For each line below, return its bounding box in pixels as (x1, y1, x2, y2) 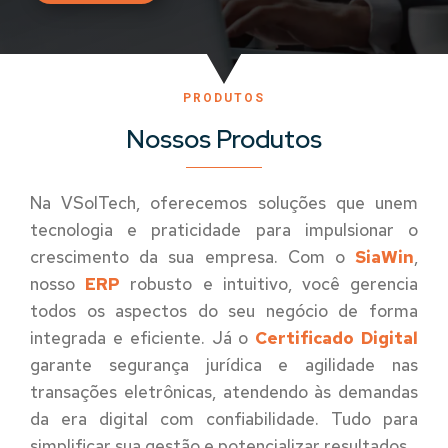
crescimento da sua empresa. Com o (30, 246, 355, 268)
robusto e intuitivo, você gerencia (120, 273, 419, 295)
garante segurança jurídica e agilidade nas (30, 354, 418, 376)
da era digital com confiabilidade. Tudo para (30, 408, 418, 430)
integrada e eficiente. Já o (30, 327, 256, 349)
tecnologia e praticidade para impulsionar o (30, 219, 418, 241)
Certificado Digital (255, 327, 419, 349)
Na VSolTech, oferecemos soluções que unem (30, 192, 418, 214)
